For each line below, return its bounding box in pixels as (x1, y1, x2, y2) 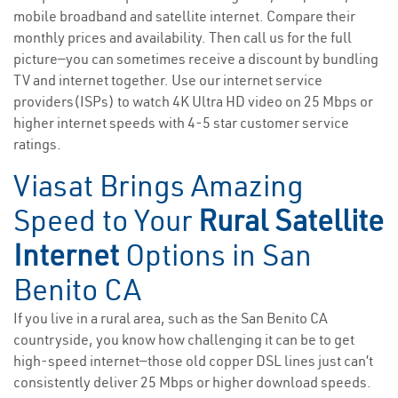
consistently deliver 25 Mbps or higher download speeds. (13, 373, 371, 392)
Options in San (119, 236, 312, 275)
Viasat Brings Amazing (13, 167, 304, 205)
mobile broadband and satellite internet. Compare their (13, 7, 355, 26)
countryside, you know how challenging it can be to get (13, 330, 354, 349)
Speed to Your (13, 202, 198, 240)
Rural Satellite (198, 202, 384, 240)
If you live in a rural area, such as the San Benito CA (13, 309, 328, 328)
